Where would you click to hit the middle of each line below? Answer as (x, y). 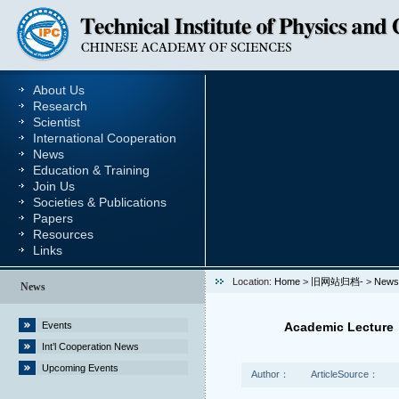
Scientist (57, 122)
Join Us (54, 186)
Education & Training (91, 170)
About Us (59, 90)
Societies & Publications (100, 202)
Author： (271, 374)
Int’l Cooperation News (91, 346)
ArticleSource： (345, 374)
